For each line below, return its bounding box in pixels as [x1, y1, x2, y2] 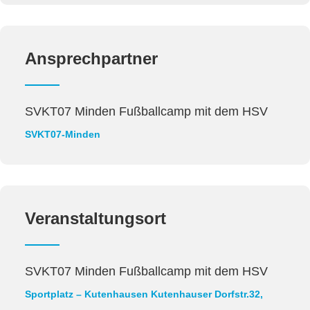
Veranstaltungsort [25, 208, 166, 228]
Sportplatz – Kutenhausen [25, 288, 148, 300]
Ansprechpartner [25, 48, 158, 68]
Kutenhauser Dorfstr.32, [151, 288, 263, 300]
